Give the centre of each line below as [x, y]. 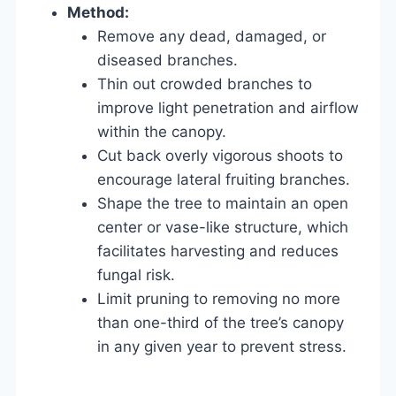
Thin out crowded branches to [205, 84]
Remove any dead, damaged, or [212, 36]
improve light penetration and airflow [228, 107]
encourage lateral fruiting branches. [224, 179]
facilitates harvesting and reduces [218, 251]
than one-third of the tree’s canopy [221, 322]
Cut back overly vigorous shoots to [220, 155]
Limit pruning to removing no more [219, 298]
